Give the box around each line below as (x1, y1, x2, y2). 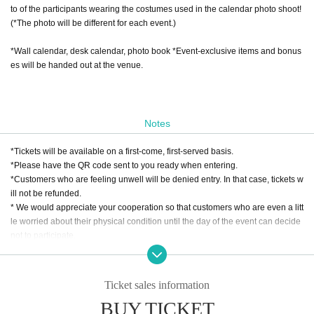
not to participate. (11, 230, 76, 240)
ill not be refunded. (11, 188, 81, 198)
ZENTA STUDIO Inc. (11, 272, 86, 282)
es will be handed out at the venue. (11, 60, 143, 70)
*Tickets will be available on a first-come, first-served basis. (11, 146, 233, 156)
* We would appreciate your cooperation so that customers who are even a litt (11, 202, 303, 212)
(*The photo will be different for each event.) (11, 18, 176, 28)
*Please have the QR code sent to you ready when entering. (11, 160, 238, 170)
